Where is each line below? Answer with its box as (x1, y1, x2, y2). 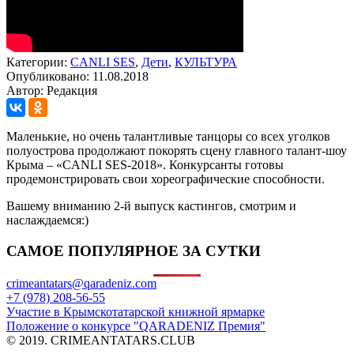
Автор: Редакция (6, 83, 97, 97)
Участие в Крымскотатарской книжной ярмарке (6, 305, 265, 319)
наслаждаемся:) (6, 213, 88, 227)
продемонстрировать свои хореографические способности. (6, 171, 325, 186)
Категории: (6, 55, 70, 69)
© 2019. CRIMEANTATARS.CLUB (6, 333, 195, 348)
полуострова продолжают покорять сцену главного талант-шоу (6, 143, 347, 157)
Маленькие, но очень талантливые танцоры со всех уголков (6, 129, 330, 143)
